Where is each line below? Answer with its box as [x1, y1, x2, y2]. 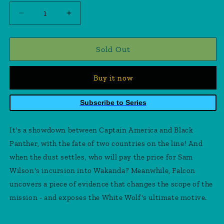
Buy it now [93, 73, 133, 82]
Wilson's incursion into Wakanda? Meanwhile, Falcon [9, 165, 196, 175]
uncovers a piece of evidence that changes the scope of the [9, 179, 213, 188]
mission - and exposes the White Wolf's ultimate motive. [9, 192, 207, 202]
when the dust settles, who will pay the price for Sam [9, 152, 193, 161]
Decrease [20, 12, 59, 22]
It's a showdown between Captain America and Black [9, 125, 193, 134]
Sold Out [95, 44, 130, 54]
